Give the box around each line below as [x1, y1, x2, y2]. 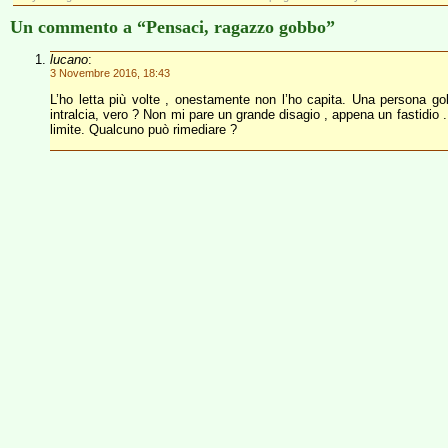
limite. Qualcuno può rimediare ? [50, 122, 237, 137]
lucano [50, 52, 88, 67]
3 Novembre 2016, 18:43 [50, 67, 170, 79]
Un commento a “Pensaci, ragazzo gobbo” [10, 17, 335, 37]
